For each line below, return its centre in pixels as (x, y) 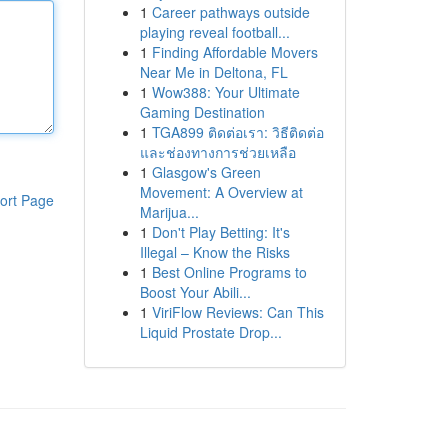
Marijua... (169, 212)
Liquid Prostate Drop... (210, 332)
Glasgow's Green (206, 172)
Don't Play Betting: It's (220, 232)
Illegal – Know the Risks (214, 252)
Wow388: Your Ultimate (225, 92)
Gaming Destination (202, 112)
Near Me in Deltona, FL (213, 72)
